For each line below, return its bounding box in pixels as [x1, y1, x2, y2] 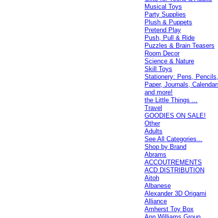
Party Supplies [145, 11, 186, 18]
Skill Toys [145, 65, 173, 73]
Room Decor [145, 50, 180, 57]
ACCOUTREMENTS [145, 159, 202, 166]
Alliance [145, 198, 167, 205]
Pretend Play [145, 26, 182, 34]
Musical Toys [145, 3, 182, 10]
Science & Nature [145, 57, 195, 65]
